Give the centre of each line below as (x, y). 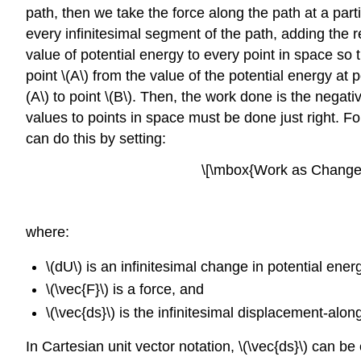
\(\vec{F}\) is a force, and (124, 290)
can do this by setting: (96, 138)
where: (48, 232)
